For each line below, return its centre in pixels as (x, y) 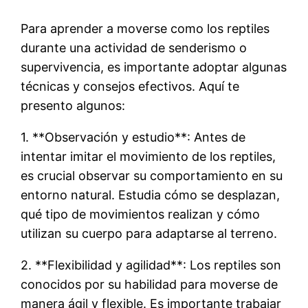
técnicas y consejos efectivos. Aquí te (130, 86)
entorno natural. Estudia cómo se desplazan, (151, 195)
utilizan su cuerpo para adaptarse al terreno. (149, 233)
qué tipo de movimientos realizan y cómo (141, 214)
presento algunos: (73, 105)
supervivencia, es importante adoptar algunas (154, 67)
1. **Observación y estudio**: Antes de (133, 137)
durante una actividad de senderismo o (134, 47)
